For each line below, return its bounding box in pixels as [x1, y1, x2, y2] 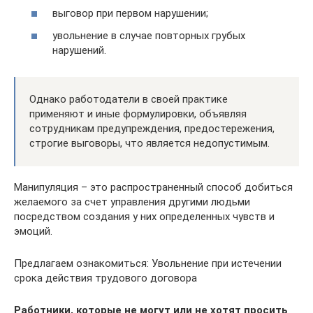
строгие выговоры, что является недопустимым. [29, 136, 270, 150]
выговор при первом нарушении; [52, 7, 208, 20]
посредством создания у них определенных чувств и [14, 210, 275, 223]
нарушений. [52, 43, 106, 57]
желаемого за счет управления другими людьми [14, 195, 250, 208]
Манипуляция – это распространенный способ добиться [14, 180, 293, 194]
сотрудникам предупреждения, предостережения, [29, 122, 275, 135]
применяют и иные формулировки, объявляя [29, 107, 247, 120]
